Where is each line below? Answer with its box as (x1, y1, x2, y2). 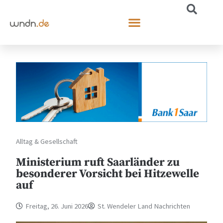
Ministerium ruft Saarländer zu (16, 155, 180, 170)
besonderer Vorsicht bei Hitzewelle (16, 166, 200, 181)
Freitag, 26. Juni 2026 (25, 201, 89, 211)
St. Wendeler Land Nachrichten (98, 201, 191, 211)
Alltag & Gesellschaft (16, 136, 78, 146)
